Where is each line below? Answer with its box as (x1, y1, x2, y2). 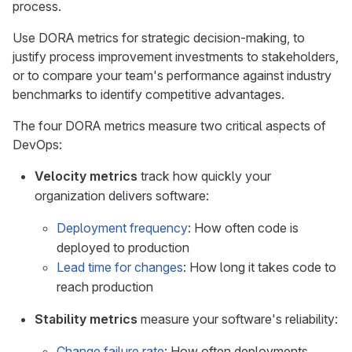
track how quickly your (137, 168, 271, 184)
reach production (57, 279, 153, 295)
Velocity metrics (35, 168, 137, 184)
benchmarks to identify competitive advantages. (13, 86, 284, 102)
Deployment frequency (57, 220, 188, 236)
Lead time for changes (57, 259, 183, 275)
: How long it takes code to (183, 259, 336, 275)
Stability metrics (35, 311, 137, 327)
